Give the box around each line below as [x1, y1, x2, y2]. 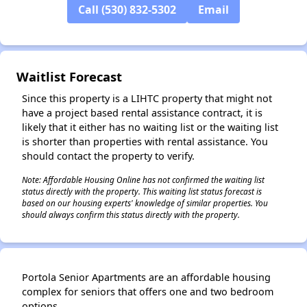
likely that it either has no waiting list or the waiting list [22, 121, 278, 134]
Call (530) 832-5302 [78, 2, 176, 17]
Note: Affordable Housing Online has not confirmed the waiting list [22, 174, 265, 185]
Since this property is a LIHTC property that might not [22, 92, 272, 105]
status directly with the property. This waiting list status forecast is [22, 186, 262, 197]
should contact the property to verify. [22, 149, 195, 162]
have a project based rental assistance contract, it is [22, 106, 262, 119]
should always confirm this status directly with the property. [22, 209, 240, 220]
